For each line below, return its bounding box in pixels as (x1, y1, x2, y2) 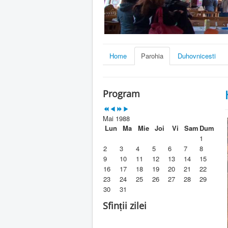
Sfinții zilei (103, 199, 147, 212)
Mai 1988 (103, 113, 130, 124)
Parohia (141, 51, 163, 61)
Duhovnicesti (178, 51, 216, 61)
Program (103, 88, 140, 100)
